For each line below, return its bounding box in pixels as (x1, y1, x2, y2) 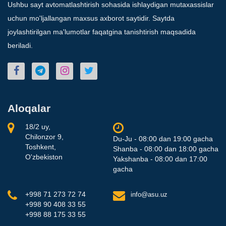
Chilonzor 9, (25, 132, 64, 141)
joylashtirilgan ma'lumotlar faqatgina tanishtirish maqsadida (8, 27, 196, 36)
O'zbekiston (25, 152, 63, 161)
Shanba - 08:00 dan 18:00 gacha (113, 144, 218, 153)
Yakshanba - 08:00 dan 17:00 (113, 154, 207, 163)
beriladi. (8, 41, 33, 49)
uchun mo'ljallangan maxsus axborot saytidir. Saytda (8, 14, 175, 22)
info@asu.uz (131, 190, 167, 198)
